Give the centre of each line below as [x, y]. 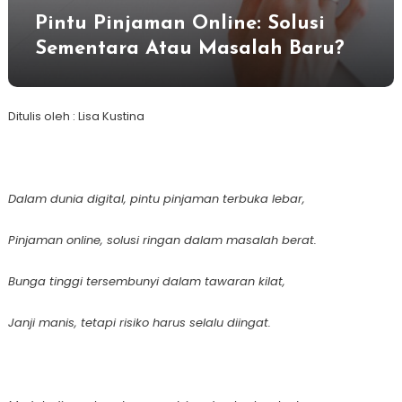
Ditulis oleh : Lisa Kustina [76, 117]
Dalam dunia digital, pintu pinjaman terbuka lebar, [156, 199]
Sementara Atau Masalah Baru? [189, 49]
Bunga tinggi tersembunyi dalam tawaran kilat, [146, 282]
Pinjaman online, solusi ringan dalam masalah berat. [162, 240]
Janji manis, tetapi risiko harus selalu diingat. [139, 323]
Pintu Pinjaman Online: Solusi [179, 24]
